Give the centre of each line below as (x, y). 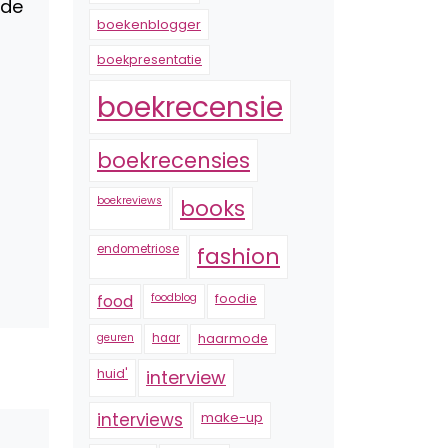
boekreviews (129, 200)
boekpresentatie (149, 59)
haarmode (233, 338)
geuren (115, 337)
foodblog (174, 297)
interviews (140, 420)
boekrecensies (173, 160)
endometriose (138, 249)
